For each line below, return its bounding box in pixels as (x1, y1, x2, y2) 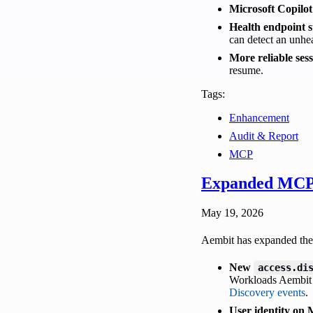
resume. (229, 64, 263, 76)
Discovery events (229, 286, 305, 299)
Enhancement (229, 111, 289, 124)
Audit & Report (229, 129, 298, 142)
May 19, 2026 (201, 207, 263, 219)
